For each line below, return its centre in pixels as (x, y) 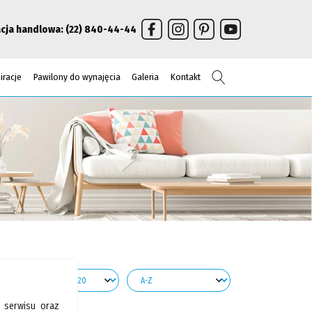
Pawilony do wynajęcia (77, 77)
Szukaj (237, 76)
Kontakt (185, 77)
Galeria (146, 77)
